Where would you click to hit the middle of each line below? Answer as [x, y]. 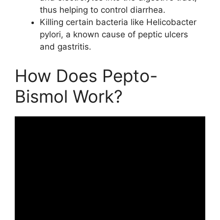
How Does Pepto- [86, 76]
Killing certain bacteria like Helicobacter [118, 22]
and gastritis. [66, 46]
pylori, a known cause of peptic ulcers [114, 34]
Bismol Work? [69, 96]
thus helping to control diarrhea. [103, 10]
